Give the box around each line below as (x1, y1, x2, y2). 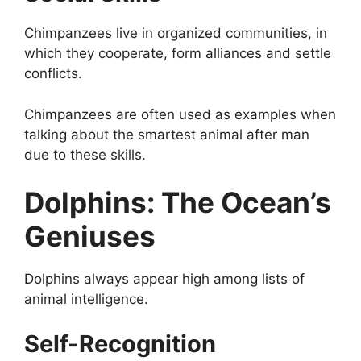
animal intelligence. (24, 291, 148, 308)
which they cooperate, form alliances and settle (24, 45, 331, 62)
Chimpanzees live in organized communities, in (24, 25, 327, 42)
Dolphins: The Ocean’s (24, 185, 331, 220)
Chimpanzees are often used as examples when (24, 106, 336, 122)
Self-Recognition (24, 329, 216, 358)
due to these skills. (24, 146, 146, 163)
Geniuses (24, 219, 156, 254)
